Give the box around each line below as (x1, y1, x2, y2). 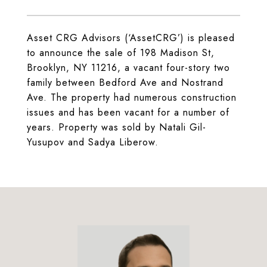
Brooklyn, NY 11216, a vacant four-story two (27, 61, 230, 74)
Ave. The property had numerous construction (27, 91, 237, 104)
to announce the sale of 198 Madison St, (27, 46, 215, 60)
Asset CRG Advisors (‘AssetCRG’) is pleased (27, 31, 235, 45)
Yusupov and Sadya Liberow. (27, 135, 162, 149)
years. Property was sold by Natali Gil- (27, 120, 206, 134)
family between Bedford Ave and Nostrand (27, 76, 223, 89)
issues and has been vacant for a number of (27, 105, 229, 119)
